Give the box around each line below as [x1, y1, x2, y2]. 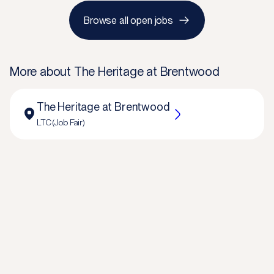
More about [10, 64, 74, 79]
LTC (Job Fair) [37, 117, 86, 127]
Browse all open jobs [84, 14, 173, 26]
